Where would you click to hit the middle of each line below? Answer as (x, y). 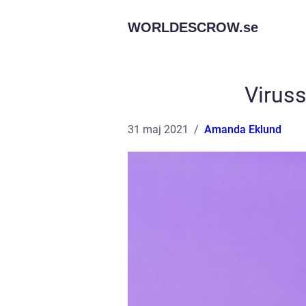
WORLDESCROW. (185, 27)
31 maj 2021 (158, 129)
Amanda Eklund (243, 129)
